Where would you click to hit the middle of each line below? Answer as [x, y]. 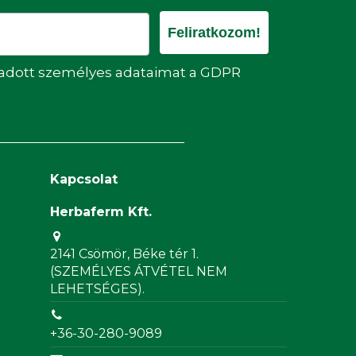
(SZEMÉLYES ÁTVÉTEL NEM [139, 271]
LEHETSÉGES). [98, 288]
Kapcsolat [84, 179]
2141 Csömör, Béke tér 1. [125, 253]
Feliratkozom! [214, 32]
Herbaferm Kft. [101, 211]
